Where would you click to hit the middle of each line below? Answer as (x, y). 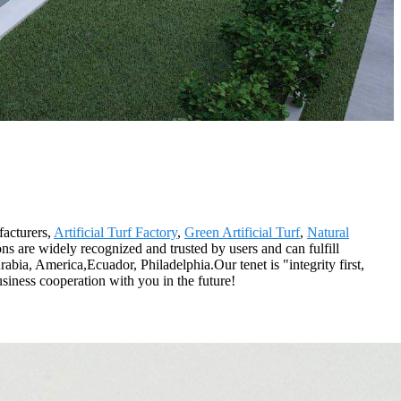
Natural (328, 233)
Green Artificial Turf (242, 233)
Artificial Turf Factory (115, 233)
